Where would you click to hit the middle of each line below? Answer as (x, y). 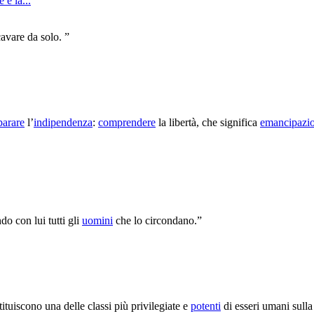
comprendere (127, 122)
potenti (206, 306)
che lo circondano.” (157, 220)
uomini (97, 220)
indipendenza (63, 122)
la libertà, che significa (208, 122)
